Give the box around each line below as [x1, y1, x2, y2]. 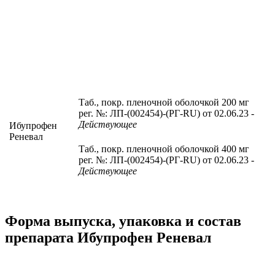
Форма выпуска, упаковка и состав [5, 212, 241, 229]
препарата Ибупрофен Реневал [5, 229, 211, 246]
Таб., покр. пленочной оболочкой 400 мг [79, 143, 249, 154]
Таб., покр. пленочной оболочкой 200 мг [79, 96, 249, 107]
